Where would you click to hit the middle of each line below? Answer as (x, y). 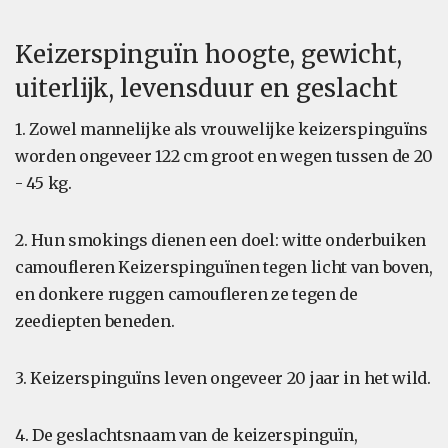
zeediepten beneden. (95, 321)
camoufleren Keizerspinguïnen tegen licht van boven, (224, 267)
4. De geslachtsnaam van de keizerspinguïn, (186, 435)
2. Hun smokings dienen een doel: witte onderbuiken (221, 240)
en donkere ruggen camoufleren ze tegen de (186, 294)
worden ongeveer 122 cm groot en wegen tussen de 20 (224, 156)
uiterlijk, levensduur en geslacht (206, 88)
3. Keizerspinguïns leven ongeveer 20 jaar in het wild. (223, 378)
